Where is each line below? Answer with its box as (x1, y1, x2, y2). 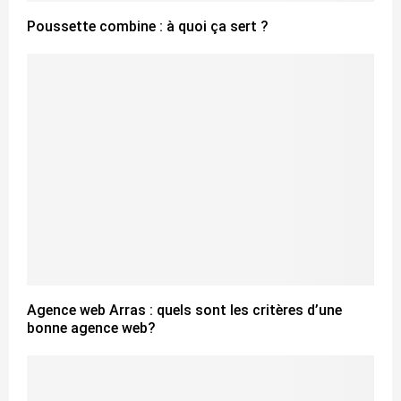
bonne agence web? (27, 319, 156, 337)
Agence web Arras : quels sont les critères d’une (27, 301, 342, 319)
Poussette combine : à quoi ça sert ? (27, 18, 269, 36)
